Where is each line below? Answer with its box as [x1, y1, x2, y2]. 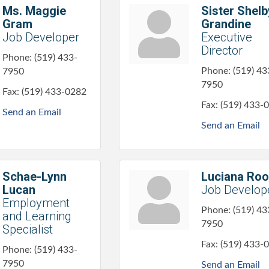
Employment [2, 196, 70, 210]
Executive [201, 30, 253, 44]
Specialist [2, 222, 53, 237]
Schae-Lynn [2, 169, 67, 184]
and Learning [2, 209, 71, 223]
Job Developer [2, 30, 79, 44]
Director [201, 43, 243, 58]
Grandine [201, 17, 252, 31]
